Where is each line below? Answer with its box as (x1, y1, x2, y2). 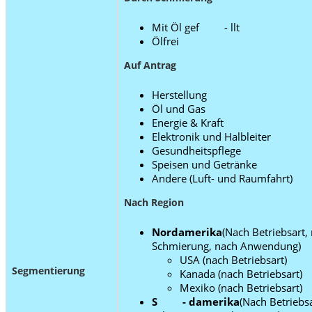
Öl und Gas (152, 101, 205, 116)
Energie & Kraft (152, 115, 224, 130)
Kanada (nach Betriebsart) (180, 266, 302, 281)
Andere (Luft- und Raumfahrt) (152, 171, 292, 185)
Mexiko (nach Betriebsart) (180, 280, 302, 295)
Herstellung (152, 87, 207, 102)
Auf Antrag (124, 58, 176, 72)
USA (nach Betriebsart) (180, 252, 287, 267)
